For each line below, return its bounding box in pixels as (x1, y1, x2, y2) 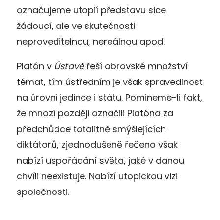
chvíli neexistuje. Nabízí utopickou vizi (17, 169, 178, 182)
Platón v (17, 59, 54, 72)
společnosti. (17, 185, 69, 198)
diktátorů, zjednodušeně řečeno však (17, 138, 178, 151)
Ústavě (54, 59, 84, 72)
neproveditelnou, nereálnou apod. (17, 35, 165, 48)
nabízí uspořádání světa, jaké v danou (17, 154, 184, 166)
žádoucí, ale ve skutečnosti (17, 19, 135, 32)
